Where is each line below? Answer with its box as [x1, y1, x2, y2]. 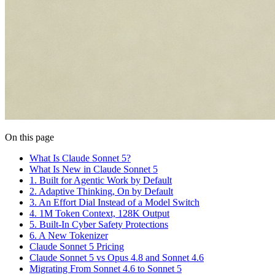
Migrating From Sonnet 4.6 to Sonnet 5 [29, 263, 182, 274]
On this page [5, 131, 54, 142]
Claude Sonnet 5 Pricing [29, 241, 124, 252]
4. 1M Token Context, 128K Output [29, 207, 169, 219]
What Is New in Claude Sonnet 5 [29, 163, 158, 174]
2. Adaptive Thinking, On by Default [29, 185, 173, 196]
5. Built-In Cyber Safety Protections [29, 219, 168, 230]
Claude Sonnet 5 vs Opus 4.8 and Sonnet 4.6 [29, 252, 204, 263]
